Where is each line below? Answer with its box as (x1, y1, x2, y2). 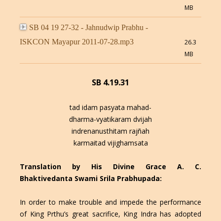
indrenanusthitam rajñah (72, 126, 149, 136)
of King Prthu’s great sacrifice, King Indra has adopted (19, 209, 202, 219)
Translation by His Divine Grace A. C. (19, 162, 202, 172)
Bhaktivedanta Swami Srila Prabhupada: (19, 174, 162, 184)
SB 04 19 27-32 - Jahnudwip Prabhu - (29, 23, 148, 32)
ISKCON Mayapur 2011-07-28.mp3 (19, 37, 134, 46)
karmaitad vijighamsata (73, 138, 148, 148)
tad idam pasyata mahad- (70, 103, 151, 112)
